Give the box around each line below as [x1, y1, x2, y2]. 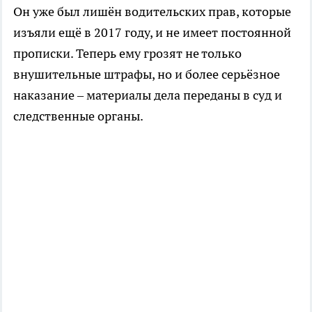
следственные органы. [13, 107, 143, 124]
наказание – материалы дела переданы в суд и [13, 86, 282, 103]
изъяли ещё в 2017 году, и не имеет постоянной [13, 24, 291, 40]
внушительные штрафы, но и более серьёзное [13, 65, 280, 82]
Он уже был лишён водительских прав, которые [13, 3, 291, 19]
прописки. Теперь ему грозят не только [13, 45, 242, 61]
